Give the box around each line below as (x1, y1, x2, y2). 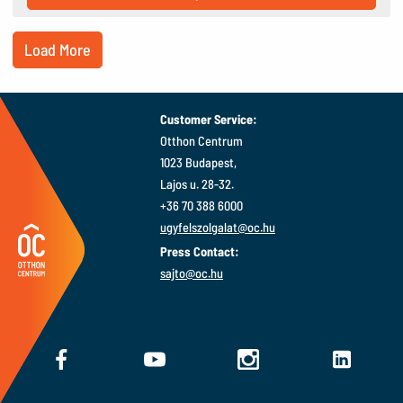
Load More (24, 40, 92, 60)
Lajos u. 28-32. (160, 175, 234, 192)
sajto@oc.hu (160, 265, 223, 282)
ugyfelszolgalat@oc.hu (160, 219, 275, 235)
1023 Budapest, (160, 154, 237, 170)
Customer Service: (160, 111, 257, 127)
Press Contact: (160, 244, 239, 260)
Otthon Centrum (160, 132, 243, 148)
